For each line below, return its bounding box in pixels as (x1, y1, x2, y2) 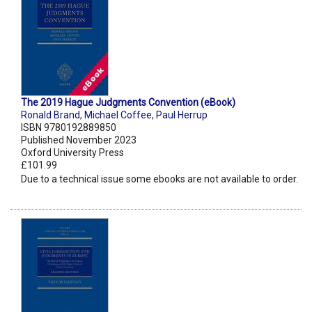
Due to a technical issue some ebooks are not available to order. (21, 173, 298, 185)
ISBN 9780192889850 (21, 122, 116, 134)
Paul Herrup (156, 109, 208, 121)
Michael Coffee (84, 109, 152, 121)
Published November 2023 (21, 134, 136, 146)
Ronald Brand (21, 109, 80, 121)
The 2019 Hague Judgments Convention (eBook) (21, 97, 235, 109)
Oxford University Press (21, 147, 124, 159)
